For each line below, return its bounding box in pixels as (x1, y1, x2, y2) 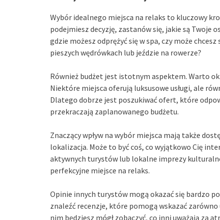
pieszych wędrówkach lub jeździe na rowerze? (50, 48, 201, 58)
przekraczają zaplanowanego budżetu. (50, 107, 179, 117)
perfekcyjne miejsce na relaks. (50, 165, 150, 176)
